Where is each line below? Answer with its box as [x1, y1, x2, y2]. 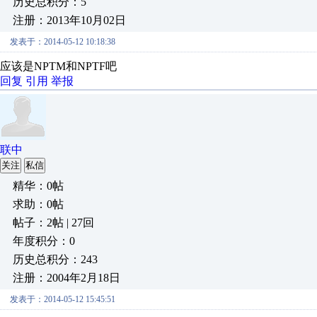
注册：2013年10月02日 [13, 14, 126, 26]
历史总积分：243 [13, 253, 98, 265]
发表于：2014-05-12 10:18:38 [10, 37, 115, 47]
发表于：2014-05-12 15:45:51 [10, 294, 115, 304]
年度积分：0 [13, 235, 75, 247]
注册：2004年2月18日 [13, 272, 120, 284]
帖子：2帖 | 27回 [13, 217, 94, 229]
